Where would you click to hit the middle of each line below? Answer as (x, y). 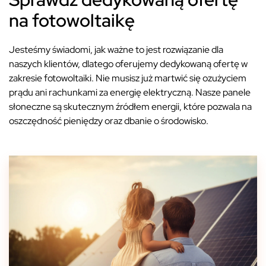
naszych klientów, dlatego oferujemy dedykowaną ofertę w (128, 64)
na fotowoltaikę (72, 20)
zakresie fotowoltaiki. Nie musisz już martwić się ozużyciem (128, 78)
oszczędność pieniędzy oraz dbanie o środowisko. (109, 121)
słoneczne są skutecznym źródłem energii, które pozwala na (130, 106)
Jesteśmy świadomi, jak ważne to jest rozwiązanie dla (116, 49)
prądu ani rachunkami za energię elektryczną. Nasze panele (130, 92)
